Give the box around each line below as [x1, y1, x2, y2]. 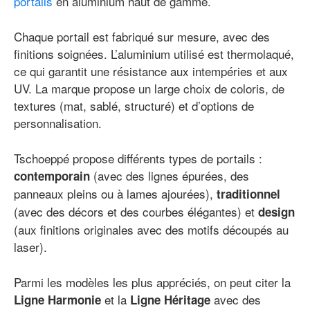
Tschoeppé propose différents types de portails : [14, 149, 262, 167]
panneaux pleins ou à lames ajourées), [14, 185, 217, 202]
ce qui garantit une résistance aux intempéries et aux [14, 62, 288, 80]
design [258, 203, 295, 220]
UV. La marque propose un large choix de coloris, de [14, 80, 284, 97]
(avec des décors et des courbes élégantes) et [14, 203, 258, 220]
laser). [14, 238, 47, 255]
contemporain [14, 167, 90, 184]
